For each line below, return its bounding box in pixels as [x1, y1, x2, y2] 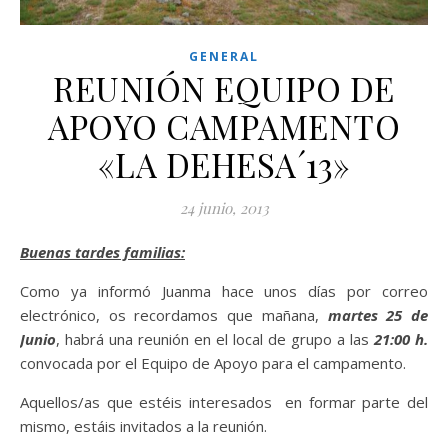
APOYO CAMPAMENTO [48, 104, 400, 149]
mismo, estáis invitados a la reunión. [20, 416, 267, 437]
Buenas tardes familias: [29, 242, 185, 263]
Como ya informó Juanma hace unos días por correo [20, 281, 428, 302]
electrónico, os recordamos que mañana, [20, 305, 328, 326]
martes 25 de [327, 305, 429, 326]
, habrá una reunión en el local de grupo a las [56, 329, 374, 350]
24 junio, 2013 [179, 198, 269, 219]
